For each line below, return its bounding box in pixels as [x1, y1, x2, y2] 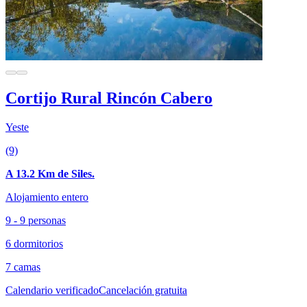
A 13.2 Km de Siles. [5, 167, 95, 180]
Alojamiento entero [5, 191, 88, 203]
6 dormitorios [5, 237, 63, 249]
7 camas [5, 260, 40, 273]
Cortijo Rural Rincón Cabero [5, 88, 212, 107]
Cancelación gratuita [99, 284, 187, 296]
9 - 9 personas [5, 214, 66, 226]
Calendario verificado [5, 284, 99, 296]
